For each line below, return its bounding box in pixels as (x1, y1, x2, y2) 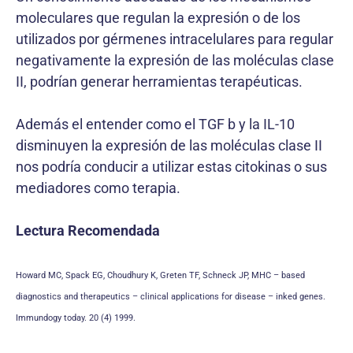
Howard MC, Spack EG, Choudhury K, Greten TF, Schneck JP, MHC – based (16, 270, 305, 281)
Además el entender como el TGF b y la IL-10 (16, 116, 295, 132)
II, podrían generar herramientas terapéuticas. (16, 73, 303, 90)
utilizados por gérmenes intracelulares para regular (16, 31, 333, 47)
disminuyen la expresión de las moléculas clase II (16, 137, 322, 154)
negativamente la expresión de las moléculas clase (16, 52, 334, 69)
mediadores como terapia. (16, 180, 180, 196)
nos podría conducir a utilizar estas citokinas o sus (16, 158, 327, 175)
